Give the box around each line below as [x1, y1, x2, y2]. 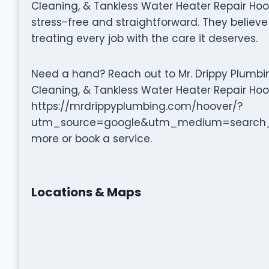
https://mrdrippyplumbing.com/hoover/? [31, 98, 243, 113]
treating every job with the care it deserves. [31, 31, 258, 46]
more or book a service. [31, 131, 152, 146]
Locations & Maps [31, 183, 141, 201]
